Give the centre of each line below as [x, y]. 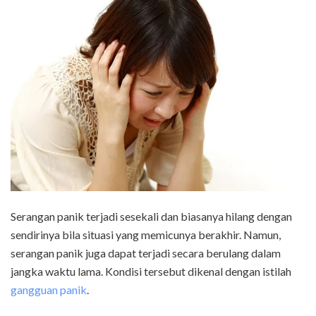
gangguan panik [49, 290]
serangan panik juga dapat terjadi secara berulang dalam [146, 253]
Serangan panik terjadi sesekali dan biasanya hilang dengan [151, 217]
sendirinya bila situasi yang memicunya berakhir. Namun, [146, 235]
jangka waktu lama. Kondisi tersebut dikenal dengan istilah [151, 272]
